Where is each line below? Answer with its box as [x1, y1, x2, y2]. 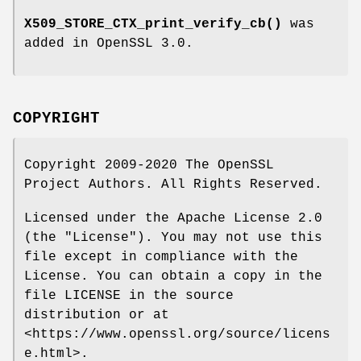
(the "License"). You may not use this [24, 230, 322, 246]
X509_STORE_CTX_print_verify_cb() [24, 17, 282, 32]
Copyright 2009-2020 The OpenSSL [24, 158, 274, 173]
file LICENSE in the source [24, 288, 234, 304]
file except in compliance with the [24, 250, 298, 265]
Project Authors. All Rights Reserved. [24, 177, 322, 193]
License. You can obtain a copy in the [24, 269, 322, 284]
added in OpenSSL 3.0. [24, 36, 193, 52]
